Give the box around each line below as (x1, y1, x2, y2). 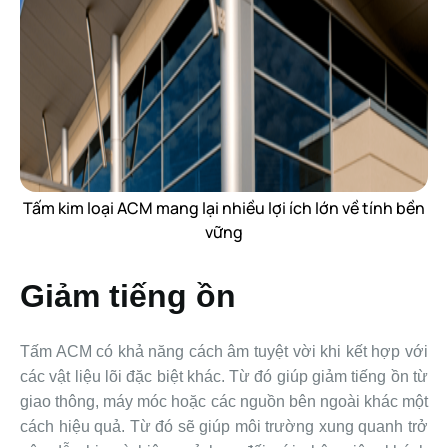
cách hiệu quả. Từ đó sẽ (20, 418, 200, 436)
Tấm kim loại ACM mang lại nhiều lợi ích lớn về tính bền (23, 197, 425, 220)
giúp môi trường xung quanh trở (199, 418, 429, 436)
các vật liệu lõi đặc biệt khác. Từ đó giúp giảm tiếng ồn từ (20, 368, 428, 386)
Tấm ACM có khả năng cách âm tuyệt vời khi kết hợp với (20, 343, 428, 361)
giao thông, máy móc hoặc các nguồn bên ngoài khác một (20, 393, 428, 411)
